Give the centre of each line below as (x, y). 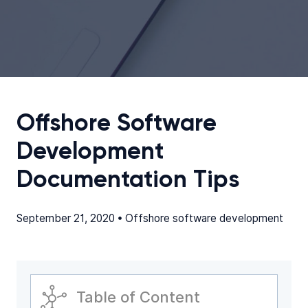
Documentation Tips (128, 180)
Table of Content (138, 297)
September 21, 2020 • (71, 218)
